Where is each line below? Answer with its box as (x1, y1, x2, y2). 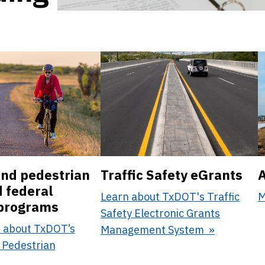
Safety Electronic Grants (101, 206, 220, 220)
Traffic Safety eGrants (101, 166, 243, 183)
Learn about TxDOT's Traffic (101, 189, 240, 203)
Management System (101, 222, 206, 237)
